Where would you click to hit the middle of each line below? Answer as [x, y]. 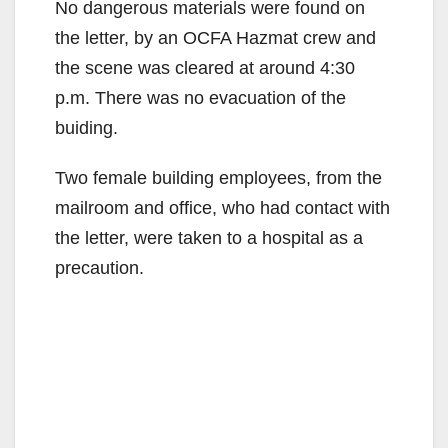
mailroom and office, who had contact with [222, 208]
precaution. [99, 268]
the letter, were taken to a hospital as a [209, 238]
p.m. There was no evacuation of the [200, 98]
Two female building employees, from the [218, 178]
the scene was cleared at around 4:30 [205, 68]
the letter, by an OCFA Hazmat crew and [215, 38]
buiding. [86, 128]
